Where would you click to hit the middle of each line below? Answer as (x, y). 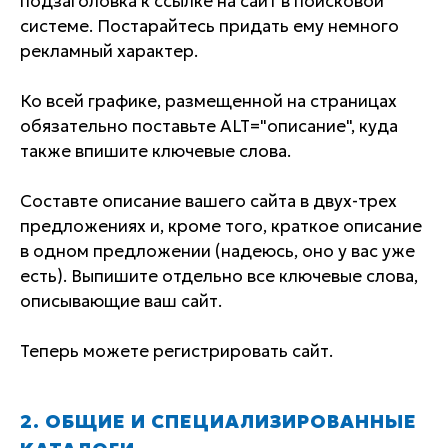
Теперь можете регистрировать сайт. (176, 351)
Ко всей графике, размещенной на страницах (208, 101)
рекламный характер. (109, 51)
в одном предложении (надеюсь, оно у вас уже (217, 251)
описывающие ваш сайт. (121, 301)
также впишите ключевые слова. (155, 151)
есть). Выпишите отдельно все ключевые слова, (219, 276)
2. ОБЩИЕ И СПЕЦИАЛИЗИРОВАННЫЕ (218, 422)
